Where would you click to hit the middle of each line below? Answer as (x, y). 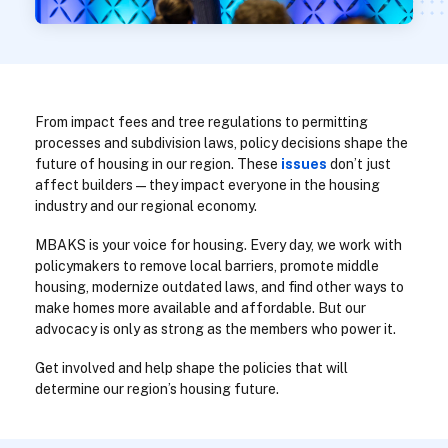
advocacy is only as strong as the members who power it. (215, 328)
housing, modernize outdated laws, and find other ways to (219, 286)
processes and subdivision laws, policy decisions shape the (221, 142)
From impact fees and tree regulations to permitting (201, 121)
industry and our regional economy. (146, 205)
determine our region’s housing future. (157, 388)
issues (304, 163)
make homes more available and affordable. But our (200, 307)
